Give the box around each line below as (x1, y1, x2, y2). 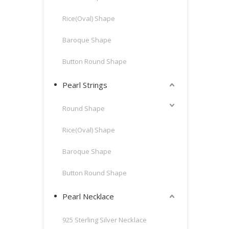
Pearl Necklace (62, 191, 114, 201)
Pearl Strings (62, 80, 107, 90)
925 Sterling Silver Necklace (62, 215, 147, 224)
